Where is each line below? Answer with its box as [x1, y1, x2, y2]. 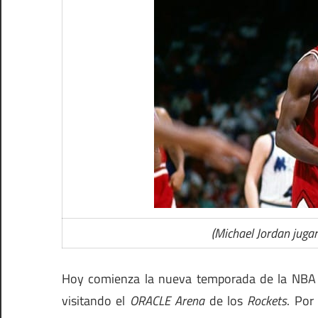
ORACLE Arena [129, 291, 205, 311]
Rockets [247, 291, 287, 311]
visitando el [62, 291, 130, 311]
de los [204, 291, 248, 311]
